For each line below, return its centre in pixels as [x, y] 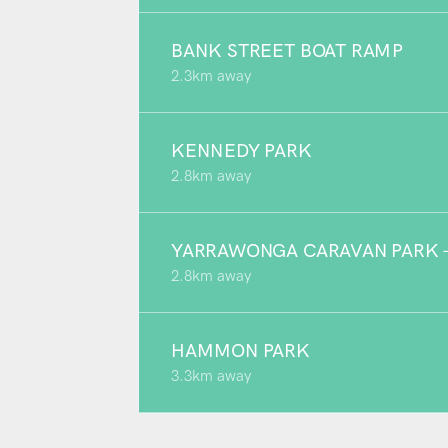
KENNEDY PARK [241, 150]
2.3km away [211, 76]
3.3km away [211, 376]
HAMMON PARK [240, 350]
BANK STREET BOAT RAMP [287, 50]
